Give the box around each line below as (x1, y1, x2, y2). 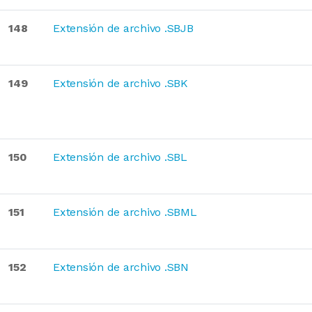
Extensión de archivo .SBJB (53, 22, 194, 35)
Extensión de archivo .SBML (53, 205, 197, 219)
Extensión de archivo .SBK (53, 77, 188, 90)
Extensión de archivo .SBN (53, 260, 189, 274)
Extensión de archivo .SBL (53, 150, 187, 164)
